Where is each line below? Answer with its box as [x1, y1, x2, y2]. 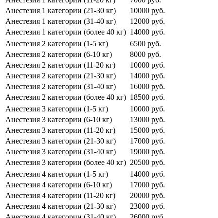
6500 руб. [130, 39, 161, 48]
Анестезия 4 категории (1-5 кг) [5, 169, 108, 178]
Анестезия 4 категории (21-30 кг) [5, 201, 116, 210]
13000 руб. [130, 115, 165, 124]
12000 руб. [130, 17, 165, 25]
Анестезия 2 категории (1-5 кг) [5, 39, 108, 48]
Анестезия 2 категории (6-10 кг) [5, 50, 112, 58]
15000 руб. [130, 126, 165, 134]
